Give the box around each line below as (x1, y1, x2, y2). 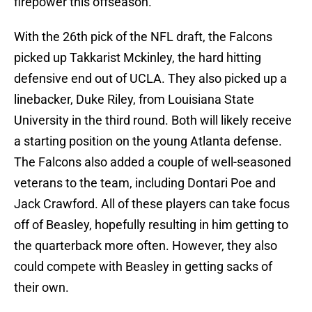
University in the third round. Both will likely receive (14, 113, 292, 128)
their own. (14, 280, 69, 295)
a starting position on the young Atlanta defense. (14, 134, 282, 149)
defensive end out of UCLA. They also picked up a (14, 71, 287, 86)
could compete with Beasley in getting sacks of (14, 259, 272, 274)
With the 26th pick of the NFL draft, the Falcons (14, 29, 272, 45)
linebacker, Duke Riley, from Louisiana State (14, 92, 254, 107)
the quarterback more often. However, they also (14, 238, 277, 253)
